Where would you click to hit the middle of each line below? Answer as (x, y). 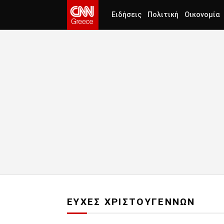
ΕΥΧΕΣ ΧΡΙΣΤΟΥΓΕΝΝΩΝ (131, 202)
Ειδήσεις (126, 15)
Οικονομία (202, 15)
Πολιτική (163, 15)
